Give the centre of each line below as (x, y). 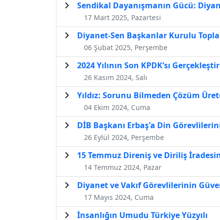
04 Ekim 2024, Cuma (117, 107)
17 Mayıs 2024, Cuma (119, 197)
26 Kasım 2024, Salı (116, 77)
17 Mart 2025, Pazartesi (123, 17)
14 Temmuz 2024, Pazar (123, 167)
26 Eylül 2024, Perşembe (124, 137)
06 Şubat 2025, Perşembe (126, 47)
